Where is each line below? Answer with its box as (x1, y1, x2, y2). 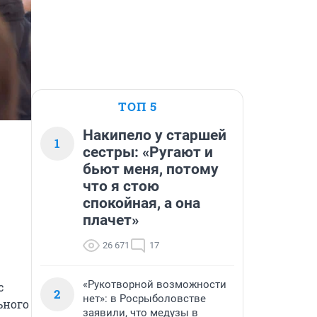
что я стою (83, 178, 159, 195)
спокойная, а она (83, 195, 200, 212)
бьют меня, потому (83, 161, 219, 178)
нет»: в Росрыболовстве (83, 292, 206, 305)
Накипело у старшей (83, 127, 226, 144)
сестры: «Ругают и (83, 144, 213, 161)
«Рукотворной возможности (83, 278, 226, 291)
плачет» (83, 212, 139, 229)
